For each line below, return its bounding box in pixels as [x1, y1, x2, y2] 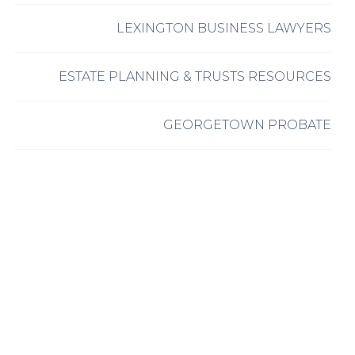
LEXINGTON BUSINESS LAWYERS [116, 21, 331, 36]
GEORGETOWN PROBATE [163, 117, 331, 133]
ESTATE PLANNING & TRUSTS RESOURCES [59, 69, 331, 85]
